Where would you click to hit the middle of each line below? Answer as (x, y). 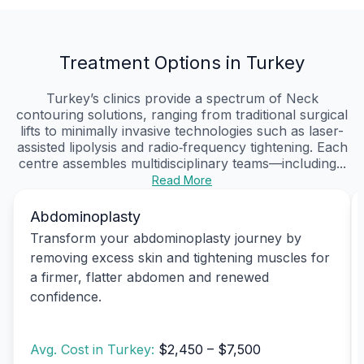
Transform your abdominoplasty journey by (166, 238)
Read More (182, 180)
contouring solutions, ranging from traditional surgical (182, 114)
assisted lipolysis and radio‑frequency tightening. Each (182, 147)
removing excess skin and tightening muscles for (180, 257)
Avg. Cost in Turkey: (94, 350)
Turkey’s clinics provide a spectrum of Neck (182, 98)
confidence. (66, 296)
